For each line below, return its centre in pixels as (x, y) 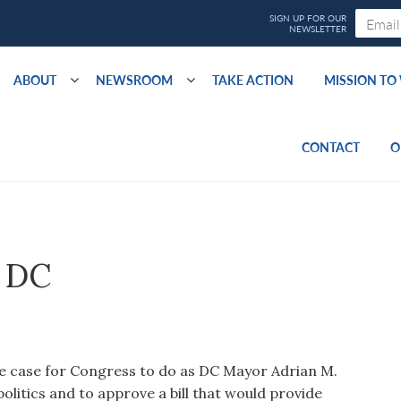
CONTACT (331, 147)
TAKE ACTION (253, 80)
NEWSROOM (134, 80)
